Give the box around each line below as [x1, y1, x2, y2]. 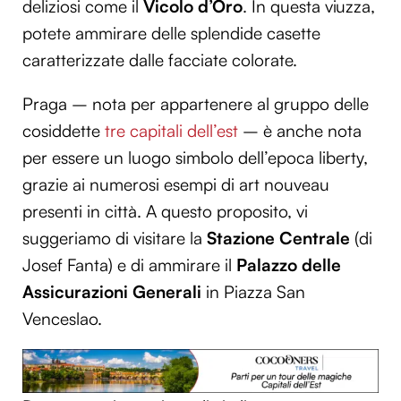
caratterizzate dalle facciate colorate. [22, 48, 297, 71]
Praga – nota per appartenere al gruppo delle [22, 93, 369, 115]
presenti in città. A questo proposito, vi [22, 200, 308, 222]
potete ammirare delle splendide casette [22, 21, 320, 44]
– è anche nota [238, 120, 362, 141]
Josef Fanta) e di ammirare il [22, 254, 236, 276]
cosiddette [22, 120, 105, 141]
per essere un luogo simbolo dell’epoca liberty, [22, 147, 368, 168]
